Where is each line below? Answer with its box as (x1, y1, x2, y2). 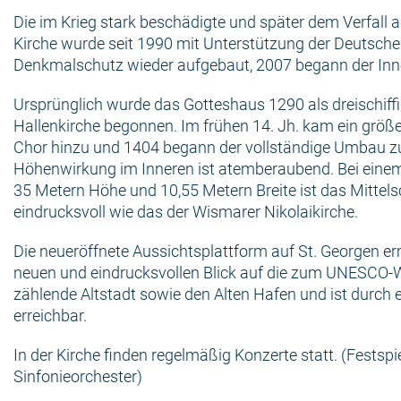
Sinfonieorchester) (13, 367, 142, 386)
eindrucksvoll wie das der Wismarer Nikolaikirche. (13, 202, 358, 221)
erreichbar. (13, 306, 87, 325)
